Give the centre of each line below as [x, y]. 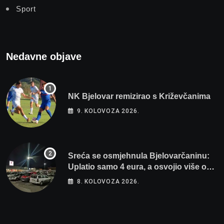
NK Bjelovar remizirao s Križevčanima [139, 96]
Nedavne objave [44, 57]
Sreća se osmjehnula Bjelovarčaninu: [139, 156]
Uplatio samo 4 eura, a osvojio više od [140, 167]
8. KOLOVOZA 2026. [108, 182]
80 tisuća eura [94, 178]
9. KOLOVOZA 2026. [108, 111]
